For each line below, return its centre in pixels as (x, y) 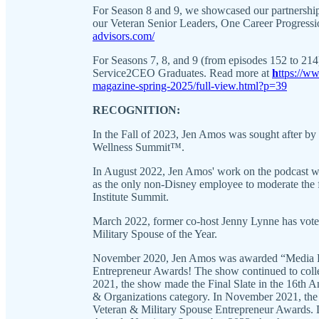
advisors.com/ (124, 36)
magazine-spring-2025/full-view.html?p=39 (190, 85)
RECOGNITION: (136, 110)
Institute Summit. (131, 197)
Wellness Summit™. (138, 147)
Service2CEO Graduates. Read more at (182, 73)
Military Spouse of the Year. (155, 234)
